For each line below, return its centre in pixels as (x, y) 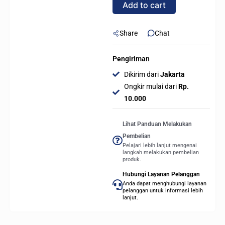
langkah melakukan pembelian (161, 152)
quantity (126, 21)
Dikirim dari (141, 74)
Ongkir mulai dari (150, 86)
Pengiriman (131, 59)
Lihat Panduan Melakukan (157, 124)
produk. (132, 159)
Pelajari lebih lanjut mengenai (160, 145)
